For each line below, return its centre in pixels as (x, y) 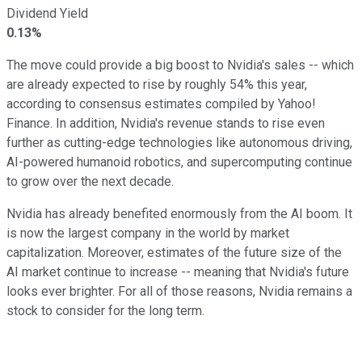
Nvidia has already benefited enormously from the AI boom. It (179, 213)
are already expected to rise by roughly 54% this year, (157, 84)
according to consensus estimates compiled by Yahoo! (161, 103)
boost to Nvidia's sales (241, 65)
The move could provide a (81, 65)
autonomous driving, (294, 142)
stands (235, 123)
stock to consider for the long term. (105, 310)
